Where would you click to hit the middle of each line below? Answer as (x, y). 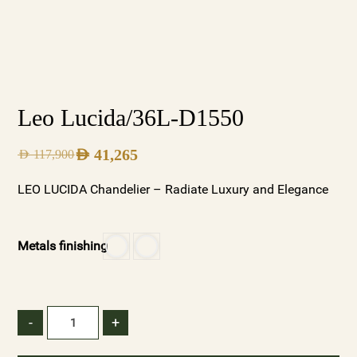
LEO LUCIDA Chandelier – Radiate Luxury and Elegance (173, 190)
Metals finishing (63, 245)
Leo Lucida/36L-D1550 (131, 118)
